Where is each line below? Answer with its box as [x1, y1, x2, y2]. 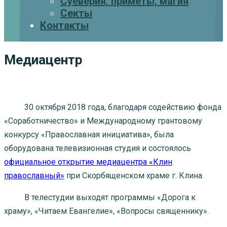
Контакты [40, 19, 89, 31]
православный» [4, 170, 64, 180]
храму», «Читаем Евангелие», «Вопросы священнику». [4, 206, 209, 216]
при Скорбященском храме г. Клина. [64, 170, 204, 180]
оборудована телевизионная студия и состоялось [4, 143, 191, 153]
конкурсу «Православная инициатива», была [4, 129, 174, 139]
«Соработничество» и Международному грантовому [4, 116, 202, 126]
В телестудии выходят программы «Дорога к [4, 192, 196, 202]
